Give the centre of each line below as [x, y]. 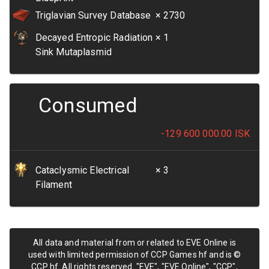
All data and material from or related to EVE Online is [134, 243]
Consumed [88, 105]
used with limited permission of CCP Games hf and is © [134, 255]
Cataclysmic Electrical [82, 170]
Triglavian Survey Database [93, 15]
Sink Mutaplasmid [74, 52]
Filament [53, 185]
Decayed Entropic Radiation [94, 38]
